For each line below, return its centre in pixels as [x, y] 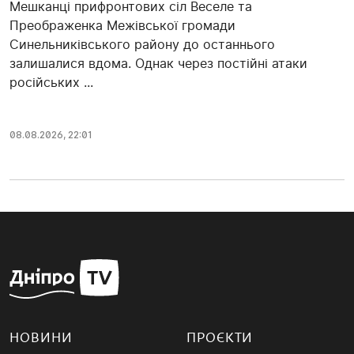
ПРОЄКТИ [220, 338]
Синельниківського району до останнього [142, 45]
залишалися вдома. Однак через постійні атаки [158, 64]
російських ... [51, 83]
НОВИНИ [41, 338]
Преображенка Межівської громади [122, 26]
